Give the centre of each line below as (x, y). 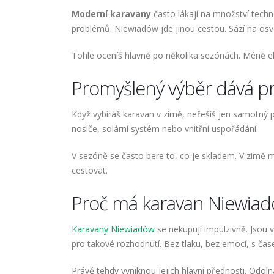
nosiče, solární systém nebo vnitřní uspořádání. (165, 129)
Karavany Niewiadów (113, 229)
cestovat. (90, 171)
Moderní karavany (111, 14)
